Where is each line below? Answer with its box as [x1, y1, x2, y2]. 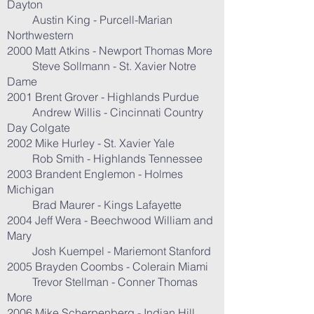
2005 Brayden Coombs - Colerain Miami [7, 259, 208, 273]
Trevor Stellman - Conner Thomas [7, 275, 198, 289]
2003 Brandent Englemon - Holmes [7, 167, 183, 181]
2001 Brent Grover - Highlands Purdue [7, 90, 199, 104]
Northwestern [7, 28, 74, 42]
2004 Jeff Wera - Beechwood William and [7, 213, 213, 227]
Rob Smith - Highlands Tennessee [7, 151, 203, 165]
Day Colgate [7, 121, 70, 135]
